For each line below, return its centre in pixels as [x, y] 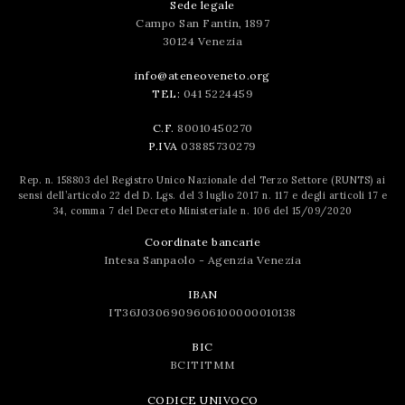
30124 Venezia [202, 41]
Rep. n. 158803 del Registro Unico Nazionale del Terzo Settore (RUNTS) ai [202, 179]
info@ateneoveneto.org [202, 75]
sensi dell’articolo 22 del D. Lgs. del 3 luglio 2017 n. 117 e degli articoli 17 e [202, 195]
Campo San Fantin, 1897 [202, 23]
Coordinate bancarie [202, 241]
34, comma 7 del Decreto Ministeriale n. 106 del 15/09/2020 [202, 210]
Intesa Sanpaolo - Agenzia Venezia [202, 259]
